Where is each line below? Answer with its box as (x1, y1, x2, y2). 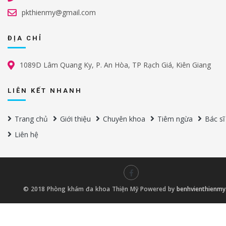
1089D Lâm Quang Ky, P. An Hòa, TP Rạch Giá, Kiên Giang (20, 60, 211, 70)
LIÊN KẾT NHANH (8, 86, 82, 94)
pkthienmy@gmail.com (22, 7, 96, 17)
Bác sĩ (205, 114, 225, 124)
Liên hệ (15, 130, 38, 140)
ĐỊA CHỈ (8, 34, 42, 42)
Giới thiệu (60, 114, 91, 124)
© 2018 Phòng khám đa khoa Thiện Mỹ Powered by (23, 185, 177, 194)
